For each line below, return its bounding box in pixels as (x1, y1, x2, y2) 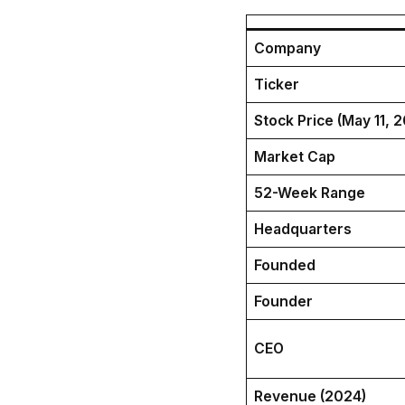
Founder (253, 293, 313, 310)
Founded (253, 257, 316, 274)
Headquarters (253, 221, 352, 238)
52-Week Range (253, 184, 365, 202)
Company (253, 40, 321, 57)
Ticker (253, 76, 299, 93)
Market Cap (253, 148, 335, 165)
